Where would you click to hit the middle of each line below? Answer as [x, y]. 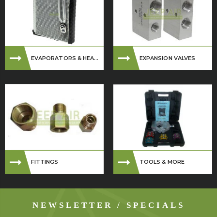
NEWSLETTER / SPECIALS [108, 205]
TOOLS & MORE [162, 162]
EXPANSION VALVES [168, 58]
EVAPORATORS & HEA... [65, 58]
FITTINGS [45, 162]
